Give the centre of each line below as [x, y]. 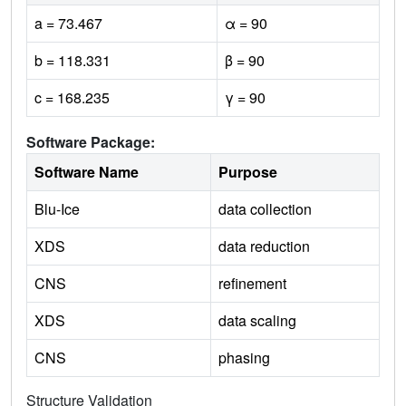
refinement [252, 284]
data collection [265, 209]
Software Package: [91, 142]
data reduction [264, 246]
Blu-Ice [57, 209]
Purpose [248, 172]
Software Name [87, 172]
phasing [244, 358]
